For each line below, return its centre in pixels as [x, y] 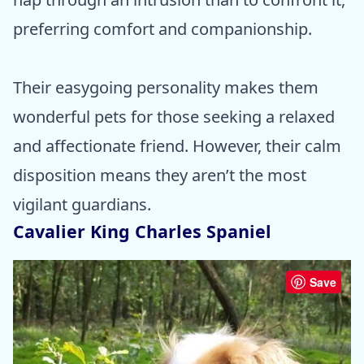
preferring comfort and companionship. [162, 29]
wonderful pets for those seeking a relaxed [174, 117]
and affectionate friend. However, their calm [177, 146]
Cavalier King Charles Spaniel [142, 232]
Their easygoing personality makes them [166, 88]
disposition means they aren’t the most [160, 175]
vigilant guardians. [82, 205]
